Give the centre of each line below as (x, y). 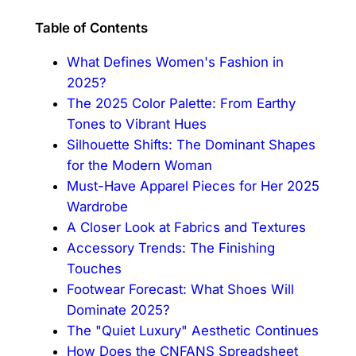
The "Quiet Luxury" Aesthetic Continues (192, 330)
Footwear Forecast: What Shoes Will (180, 289)
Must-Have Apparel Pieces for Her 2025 (193, 186)
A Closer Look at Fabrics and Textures (186, 227)
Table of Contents (91, 28)
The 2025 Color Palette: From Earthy (181, 103)
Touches (94, 268)
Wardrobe (97, 206)
